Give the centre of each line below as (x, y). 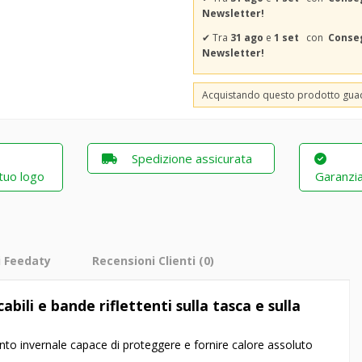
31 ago (247, 37)
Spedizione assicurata (192, 158)
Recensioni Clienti (144, 261)
